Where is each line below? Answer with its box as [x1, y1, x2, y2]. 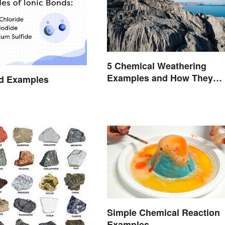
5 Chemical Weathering [106, 59, 206, 73]
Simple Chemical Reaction [106, 205, 220, 219]
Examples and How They [106, 71, 213, 85]
